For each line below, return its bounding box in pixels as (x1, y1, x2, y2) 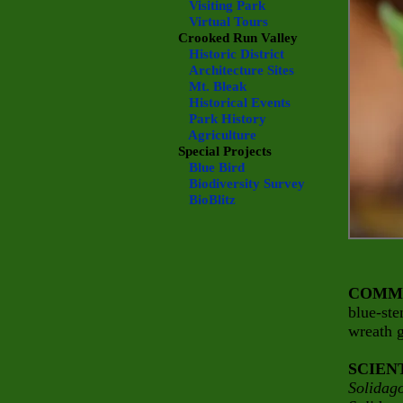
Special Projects (178, 144, 272, 158)
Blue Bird (189, 160, 245, 175)
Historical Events (189, 95, 291, 110)
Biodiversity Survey (189, 176, 305, 191)
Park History (189, 112, 266, 126)
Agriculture (188, 128, 256, 142)
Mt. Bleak (189, 79, 246, 94)
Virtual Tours (189, 14, 268, 29)
